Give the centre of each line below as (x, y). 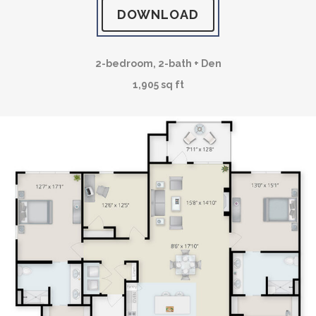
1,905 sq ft (158, 84)
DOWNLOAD (158, 14)
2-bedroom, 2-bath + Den (158, 63)
